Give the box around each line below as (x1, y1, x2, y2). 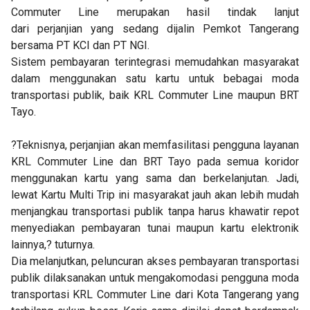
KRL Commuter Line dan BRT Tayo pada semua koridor (11, 155, 299, 168)
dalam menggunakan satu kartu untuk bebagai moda (11, 72, 299, 85)
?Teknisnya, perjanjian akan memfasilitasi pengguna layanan (11, 138, 299, 152)
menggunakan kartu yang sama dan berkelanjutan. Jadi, (11, 172, 299, 185)
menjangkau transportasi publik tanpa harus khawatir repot (11, 205, 299, 218)
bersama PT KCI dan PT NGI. (11, 39, 149, 52)
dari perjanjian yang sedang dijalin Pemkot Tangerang (11, 22, 299, 35)
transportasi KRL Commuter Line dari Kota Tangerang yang (11, 288, 299, 301)
